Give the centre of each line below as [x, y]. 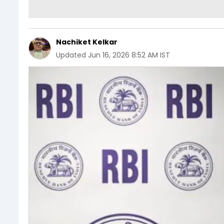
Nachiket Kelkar [87, 42]
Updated [71, 55]
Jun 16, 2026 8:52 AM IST [129, 55]
